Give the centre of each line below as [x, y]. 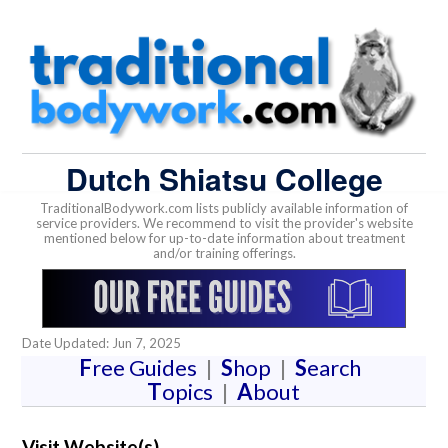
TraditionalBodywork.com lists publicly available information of [224, 208]
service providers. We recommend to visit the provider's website [224, 223]
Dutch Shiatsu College [224, 178]
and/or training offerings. [224, 253]
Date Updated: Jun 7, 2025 [101, 342]
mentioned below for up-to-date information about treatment [224, 238]
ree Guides [148, 367]
